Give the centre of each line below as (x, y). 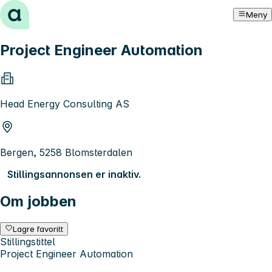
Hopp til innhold (42, 11)
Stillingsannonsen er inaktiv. (74, 174)
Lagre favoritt (38, 229)
